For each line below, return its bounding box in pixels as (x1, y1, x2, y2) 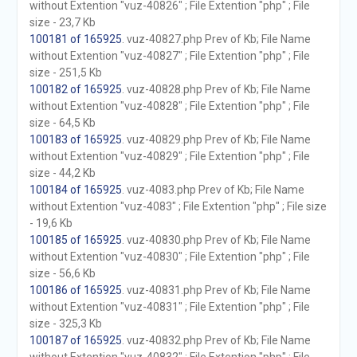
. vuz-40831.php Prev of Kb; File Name (121, 284, 311, 296)
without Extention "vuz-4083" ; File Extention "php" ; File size (29, 200, 327, 213)
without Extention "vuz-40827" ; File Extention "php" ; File (29, 49, 310, 62)
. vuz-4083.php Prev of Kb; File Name (121, 183, 304, 196)
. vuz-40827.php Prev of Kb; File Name (121, 33, 311, 45)
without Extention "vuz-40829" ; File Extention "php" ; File (29, 150, 310, 163)
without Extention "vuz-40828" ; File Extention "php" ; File (29, 100, 310, 112)
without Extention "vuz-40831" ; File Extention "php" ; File (29, 300, 310, 313)
